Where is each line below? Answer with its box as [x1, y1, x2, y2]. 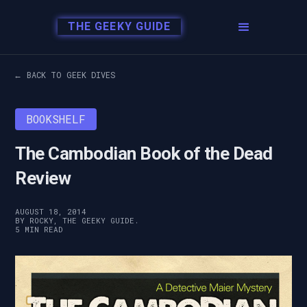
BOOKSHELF [26, 112, 86, 126]
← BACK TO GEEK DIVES [14, 69, 116, 80]
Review [15, 168, 71, 188]
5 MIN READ [15, 224, 64, 234]
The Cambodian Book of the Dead [15, 143, 273, 164]
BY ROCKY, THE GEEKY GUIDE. [15, 215, 139, 225]
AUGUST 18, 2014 [15, 206, 87, 217]
